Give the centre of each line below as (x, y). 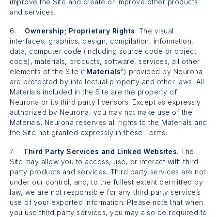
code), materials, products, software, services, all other (105, 62)
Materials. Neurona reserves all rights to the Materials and (108, 123)
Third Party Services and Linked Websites (100, 152)
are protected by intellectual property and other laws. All (107, 82)
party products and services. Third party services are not (108, 172)
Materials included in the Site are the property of (93, 92)
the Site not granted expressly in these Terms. (88, 133)
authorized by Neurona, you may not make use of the (101, 112)
